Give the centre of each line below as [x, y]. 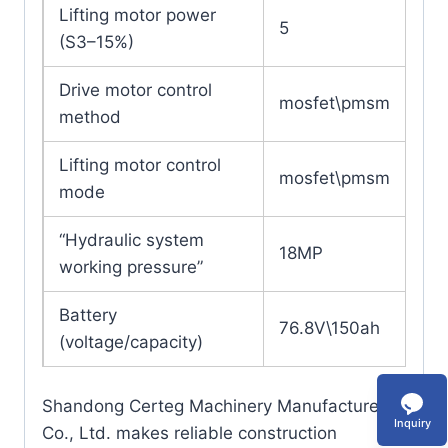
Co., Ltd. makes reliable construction [189, 432]
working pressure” [131, 267]
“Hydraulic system [131, 240]
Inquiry [412, 422]
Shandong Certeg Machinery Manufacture [210, 405]
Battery [88, 315]
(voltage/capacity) [131, 342]
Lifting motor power [137, 15]
